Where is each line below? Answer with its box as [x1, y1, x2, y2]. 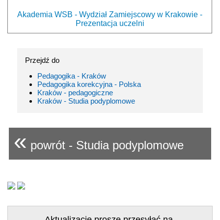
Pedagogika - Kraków [37, 71, 106, 80]
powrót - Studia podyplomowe [27, 138, 184, 152]
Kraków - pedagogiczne [37, 88, 113, 97]
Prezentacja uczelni [75, 19, 144, 27]
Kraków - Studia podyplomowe [37, 96, 135, 105]
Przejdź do [25, 55, 59, 64]
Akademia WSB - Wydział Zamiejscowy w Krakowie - [17, 10, 202, 19]
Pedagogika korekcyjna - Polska [37, 80, 141, 88]
